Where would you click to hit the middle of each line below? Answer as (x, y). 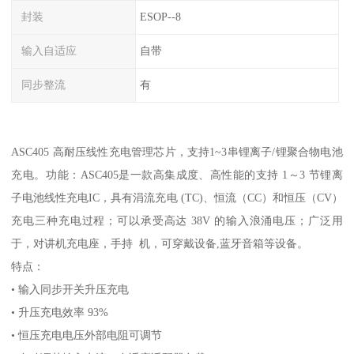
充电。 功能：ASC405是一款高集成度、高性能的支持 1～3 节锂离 (177, 174)
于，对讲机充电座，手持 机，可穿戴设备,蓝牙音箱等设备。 (160, 243)
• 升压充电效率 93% (62, 312)
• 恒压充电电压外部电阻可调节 (88, 335)
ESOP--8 (160, 17)
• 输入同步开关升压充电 (72, 289)
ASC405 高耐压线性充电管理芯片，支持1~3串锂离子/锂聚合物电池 (177, 151)
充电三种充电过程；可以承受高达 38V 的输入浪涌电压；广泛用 (177, 220)
